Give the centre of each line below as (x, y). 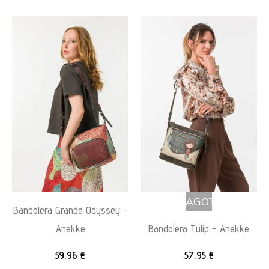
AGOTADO (212, 201)
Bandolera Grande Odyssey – (70, 210)
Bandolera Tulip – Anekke (199, 228)
